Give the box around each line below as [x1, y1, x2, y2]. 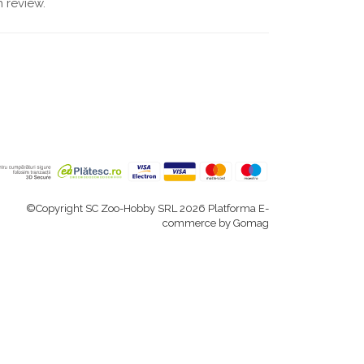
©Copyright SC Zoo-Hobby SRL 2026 [26, 201, 208, 214]
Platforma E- [208, 201, 269, 214]
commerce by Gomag [162, 216, 269, 229]
